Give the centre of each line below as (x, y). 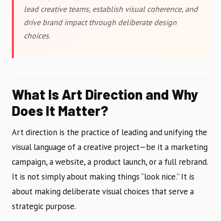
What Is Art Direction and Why (105, 94)
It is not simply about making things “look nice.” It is (103, 176)
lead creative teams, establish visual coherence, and (111, 9)
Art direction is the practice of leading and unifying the (110, 132)
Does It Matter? (60, 110)
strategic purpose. (44, 206)
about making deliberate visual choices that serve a (103, 191)
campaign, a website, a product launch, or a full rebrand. (110, 162)
